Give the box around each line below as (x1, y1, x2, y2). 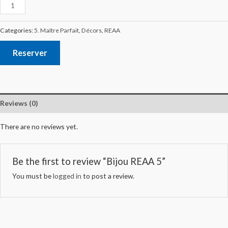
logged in (52, 172, 81, 181)
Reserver (13, 48, 47, 58)
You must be (12, 172, 53, 181)
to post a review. (81, 172, 134, 181)
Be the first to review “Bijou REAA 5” (12, 156, 165, 167)
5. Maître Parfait (34, 26, 79, 34)
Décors (81, 26, 102, 34)
